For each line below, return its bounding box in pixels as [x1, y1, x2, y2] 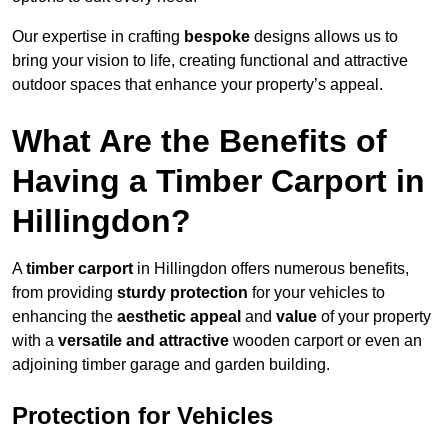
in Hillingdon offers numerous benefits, [133, 260, 409, 278]
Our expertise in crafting [12, 28, 184, 46]
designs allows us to [250, 28, 398, 46]
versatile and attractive [58, 332, 229, 350]
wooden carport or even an [229, 332, 422, 350]
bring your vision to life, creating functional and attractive [12, 52, 408, 70]
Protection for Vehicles [12, 402, 273, 430]
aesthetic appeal [117, 308, 241, 326]
